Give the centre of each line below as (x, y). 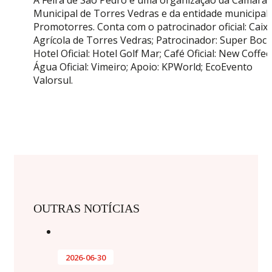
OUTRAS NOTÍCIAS (87, 208)
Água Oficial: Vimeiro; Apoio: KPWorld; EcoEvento (143, 67)
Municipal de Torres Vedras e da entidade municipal (151, 14)
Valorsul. (53, 80)
